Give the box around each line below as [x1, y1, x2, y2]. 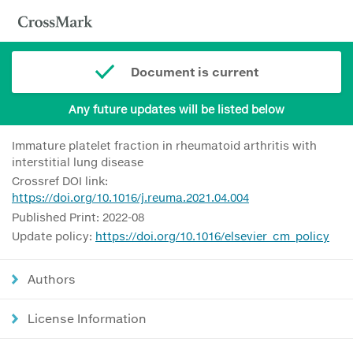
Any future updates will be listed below [69, 102, 284, 116]
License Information [28, 311, 147, 326]
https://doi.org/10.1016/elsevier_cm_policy [95, 229, 329, 243]
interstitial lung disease [12, 154, 143, 169]
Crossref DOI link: [12, 174, 108, 188]
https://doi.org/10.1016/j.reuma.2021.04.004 [12, 191, 249, 205]
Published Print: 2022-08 [12, 210, 144, 224]
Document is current [130, 65, 258, 79]
